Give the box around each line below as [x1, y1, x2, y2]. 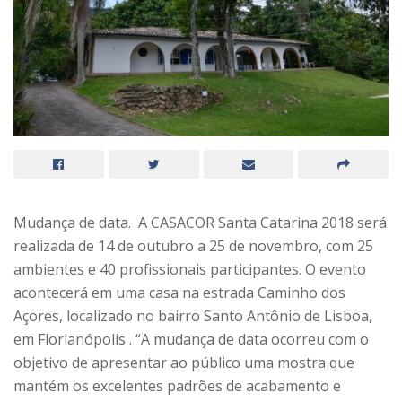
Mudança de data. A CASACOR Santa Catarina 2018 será [13, 213, 387, 233]
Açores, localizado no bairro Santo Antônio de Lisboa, [13, 306, 372, 327]
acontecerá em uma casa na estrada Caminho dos [13, 283, 345, 303]
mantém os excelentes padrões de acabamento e [13, 376, 341, 397]
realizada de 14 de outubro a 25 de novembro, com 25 [13, 236, 373, 257]
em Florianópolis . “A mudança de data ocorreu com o [13, 329, 369, 350]
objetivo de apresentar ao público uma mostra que [13, 353, 354, 373]
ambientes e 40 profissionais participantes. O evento [13, 259, 366, 280]
